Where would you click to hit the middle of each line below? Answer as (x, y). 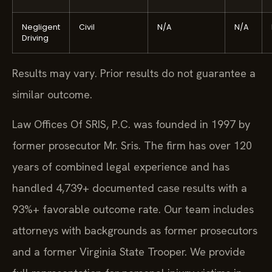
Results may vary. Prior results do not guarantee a (134, 73)
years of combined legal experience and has (121, 167)
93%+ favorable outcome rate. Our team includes (133, 209)
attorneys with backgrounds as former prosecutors (135, 231)
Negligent (41, 27)
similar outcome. (52, 94)
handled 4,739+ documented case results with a (130, 188)
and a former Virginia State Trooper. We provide (129, 252)
